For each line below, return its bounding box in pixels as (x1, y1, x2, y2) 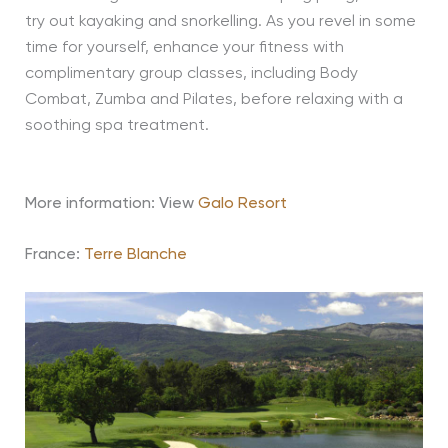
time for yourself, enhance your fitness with (24, 39, 344, 56)
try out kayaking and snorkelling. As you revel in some (24, 13, 416, 30)
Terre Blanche (83, 247, 187, 264)
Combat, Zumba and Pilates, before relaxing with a (24, 91, 403, 108)
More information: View (24, 195, 194, 212)
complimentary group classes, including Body (24, 65, 358, 82)
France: (24, 247, 84, 264)
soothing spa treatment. (24, 117, 209, 134)
